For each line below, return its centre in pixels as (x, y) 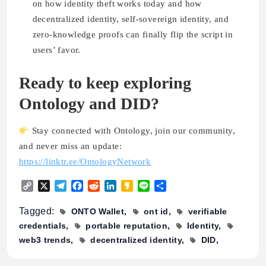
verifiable (208, 212)
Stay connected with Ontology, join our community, (134, 131)
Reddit (113, 186)
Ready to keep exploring (105, 83)
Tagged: (38, 211)
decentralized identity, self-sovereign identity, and (131, 19)
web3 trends (45, 240)
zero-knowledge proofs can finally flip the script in (133, 34)
